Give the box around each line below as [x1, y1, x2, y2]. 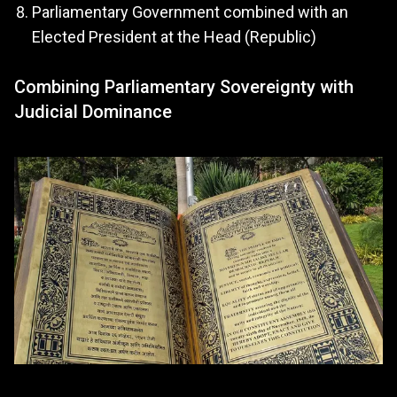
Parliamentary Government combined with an [32, 3, 348, 22]
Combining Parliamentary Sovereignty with [14, 76, 354, 98]
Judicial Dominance [14, 101, 172, 123]
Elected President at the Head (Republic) [32, 27, 316, 47]
